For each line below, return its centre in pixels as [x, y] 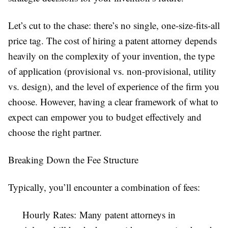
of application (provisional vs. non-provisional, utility [112, 71]
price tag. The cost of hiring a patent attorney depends [112, 40]
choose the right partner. [55, 132]
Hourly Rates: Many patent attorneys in [99, 215]
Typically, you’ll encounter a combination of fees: [104, 187]
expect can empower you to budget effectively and [105, 117]
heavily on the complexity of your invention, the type [111, 56]
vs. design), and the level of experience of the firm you [114, 86]
